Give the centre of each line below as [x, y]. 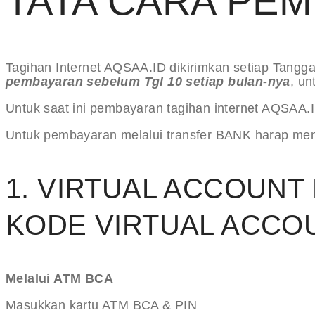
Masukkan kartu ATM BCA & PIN [102, 306]
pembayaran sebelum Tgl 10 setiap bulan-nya [148, 82]
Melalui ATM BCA [59, 279]
